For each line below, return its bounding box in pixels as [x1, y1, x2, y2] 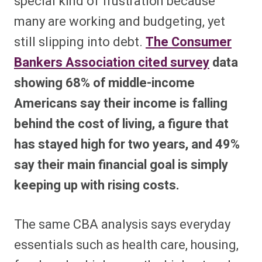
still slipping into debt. [14, 33, 146, 52]
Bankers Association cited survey [14, 53, 209, 73]
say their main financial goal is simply [14, 156, 228, 175]
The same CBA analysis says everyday [14, 215, 230, 235]
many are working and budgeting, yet [14, 12, 225, 32]
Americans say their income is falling [14, 94, 227, 113]
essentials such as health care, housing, [14, 236, 239, 255]
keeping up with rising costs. [14, 176, 180, 195]
